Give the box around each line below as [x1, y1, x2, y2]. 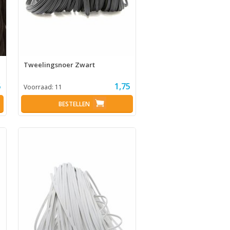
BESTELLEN [59, 99, 90, 108]
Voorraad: [23, 82, 55, 91]
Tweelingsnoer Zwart [23, 60, 95, 69]
